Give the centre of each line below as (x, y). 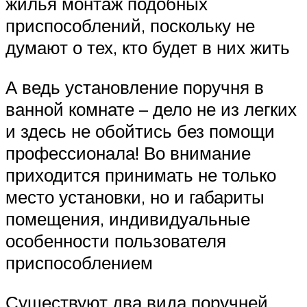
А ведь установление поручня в (135, 87)
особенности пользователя (116, 240)
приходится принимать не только (141, 174)
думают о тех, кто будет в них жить (148, 48)
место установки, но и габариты (135, 196)
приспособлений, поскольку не (130, 26)
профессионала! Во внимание (128, 152)
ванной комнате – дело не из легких (151, 109)
